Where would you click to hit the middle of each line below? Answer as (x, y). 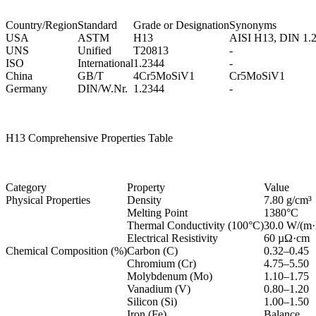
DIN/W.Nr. (103, 89)
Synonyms (253, 25)
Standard (97, 25)
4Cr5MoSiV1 (164, 76)
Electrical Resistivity (172, 238)
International (105, 63)
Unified (95, 51)
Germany (26, 89)
